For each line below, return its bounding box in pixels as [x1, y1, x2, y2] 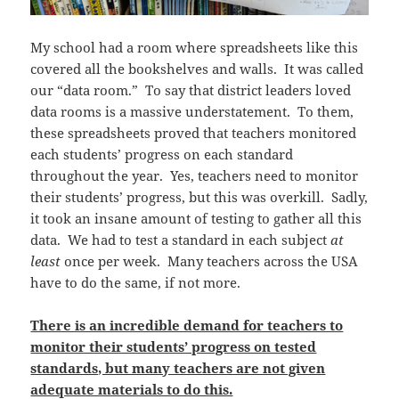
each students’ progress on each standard [30, 144, 294, 163]
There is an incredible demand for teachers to [30, 315, 344, 334]
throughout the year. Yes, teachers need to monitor [30, 166, 359, 184]
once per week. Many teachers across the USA [61, 251, 359, 270]
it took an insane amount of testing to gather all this [30, 208, 362, 227]
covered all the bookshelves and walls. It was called [30, 59, 364, 77]
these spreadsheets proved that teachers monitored [30, 123, 357, 142]
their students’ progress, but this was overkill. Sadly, [30, 187, 369, 206]
